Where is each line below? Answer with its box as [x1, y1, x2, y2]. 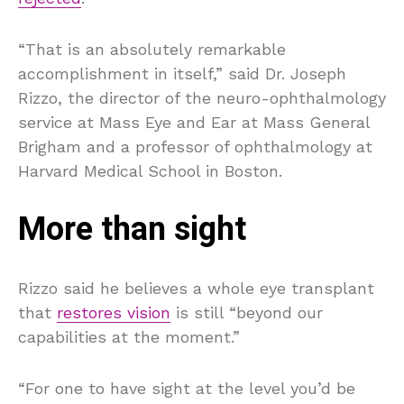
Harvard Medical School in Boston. [18, 161, 282, 181]
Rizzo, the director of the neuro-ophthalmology [18, 88, 386, 108]
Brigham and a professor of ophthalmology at [18, 137, 372, 157]
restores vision [57, 303, 170, 323]
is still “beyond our [170, 303, 323, 323]
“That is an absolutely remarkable [18, 40, 286, 60]
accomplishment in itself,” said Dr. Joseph [18, 64, 346, 84]
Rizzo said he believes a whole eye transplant [18, 279, 374, 298]
